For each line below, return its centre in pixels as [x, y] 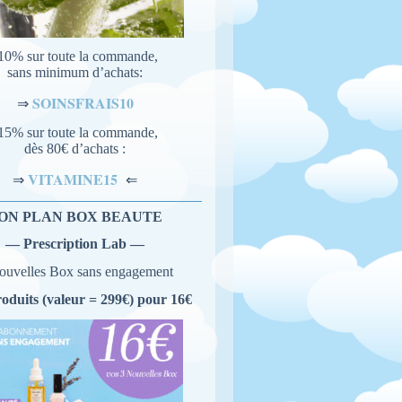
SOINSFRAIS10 [83, 103]
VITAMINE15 [75, 179]
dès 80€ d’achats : [75, 148]
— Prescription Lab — [75, 244]
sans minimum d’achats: [75, 73]
